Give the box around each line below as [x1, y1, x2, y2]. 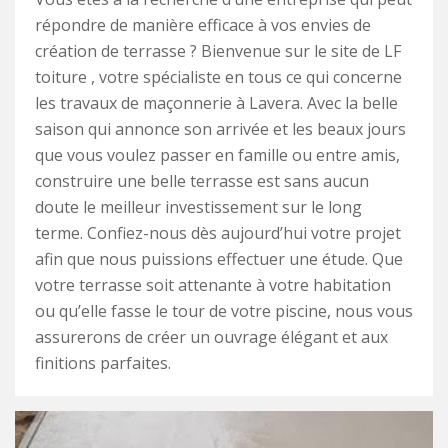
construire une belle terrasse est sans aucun [35, 170, 369, 193]
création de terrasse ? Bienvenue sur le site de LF [35, 40, 401, 63]
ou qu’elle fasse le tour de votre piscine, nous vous [35, 300, 413, 323]
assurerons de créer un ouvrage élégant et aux [35, 326, 388, 349]
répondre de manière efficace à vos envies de [35, 14, 371, 37]
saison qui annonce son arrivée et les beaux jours [35, 118, 406, 141]
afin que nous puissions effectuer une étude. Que [35, 248, 403, 271]
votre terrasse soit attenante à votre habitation [35, 274, 391, 297]
